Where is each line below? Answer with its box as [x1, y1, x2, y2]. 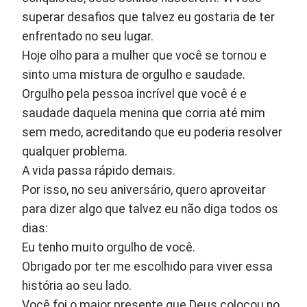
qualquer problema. [22, 145, 128, 159]
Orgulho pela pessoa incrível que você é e [22, 87, 247, 101]
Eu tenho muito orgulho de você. [22, 241, 196, 255]
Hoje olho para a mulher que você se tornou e [22, 49, 267, 63]
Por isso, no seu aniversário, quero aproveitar [22, 183, 267, 197]
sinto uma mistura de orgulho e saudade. [22, 68, 246, 82]
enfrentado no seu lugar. [22, 29, 154, 44]
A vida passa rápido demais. [22, 164, 176, 178]
